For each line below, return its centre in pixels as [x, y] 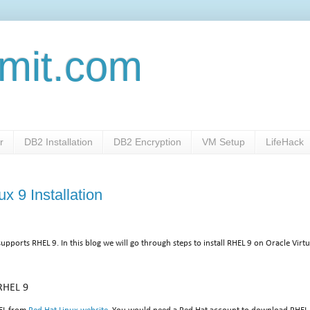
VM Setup [224, 142]
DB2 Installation [58, 142]
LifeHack [285, 142]
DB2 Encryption [147, 142]
